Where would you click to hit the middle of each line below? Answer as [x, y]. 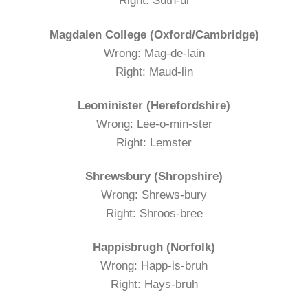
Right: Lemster [154, 142]
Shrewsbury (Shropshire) [154, 176]
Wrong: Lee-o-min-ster [154, 124]
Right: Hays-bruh [154, 284]
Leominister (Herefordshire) [154, 105]
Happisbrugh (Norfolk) [154, 247]
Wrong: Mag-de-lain [154, 53]
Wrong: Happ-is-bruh [154, 265]
